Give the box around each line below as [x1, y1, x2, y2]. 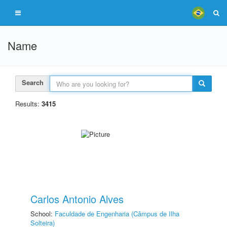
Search [22, 78, 44, 87]
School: [30, 209, 55, 218]
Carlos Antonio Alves [30, 192, 124, 206]
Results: [15, 99, 42, 108]
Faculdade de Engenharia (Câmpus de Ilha [55, 209, 179, 218]
